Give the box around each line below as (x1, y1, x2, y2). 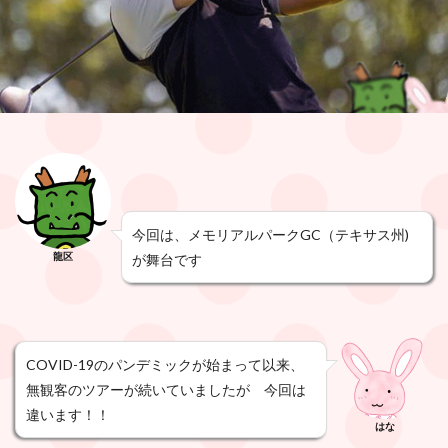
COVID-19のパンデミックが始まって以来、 (26, 356, 304, 373)
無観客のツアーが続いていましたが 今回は (26, 381, 306, 398)
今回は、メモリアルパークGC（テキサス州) (132, 226, 409, 243)
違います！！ (26, 406, 110, 423)
